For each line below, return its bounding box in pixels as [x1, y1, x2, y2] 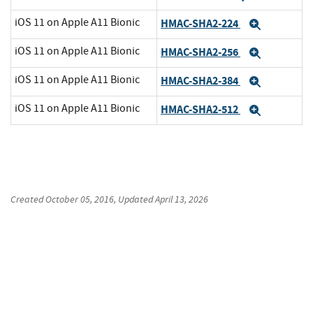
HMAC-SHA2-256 [161, 44, 240, 59]
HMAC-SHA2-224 [161, 15, 240, 31]
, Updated [114, 193, 155, 206]
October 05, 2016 [45, 193, 114, 206]
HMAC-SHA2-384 [161, 73, 240, 88]
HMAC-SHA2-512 [161, 101, 240, 117]
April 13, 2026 [155, 193, 208, 206]
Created [10, 193, 45, 206]
